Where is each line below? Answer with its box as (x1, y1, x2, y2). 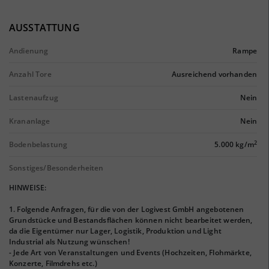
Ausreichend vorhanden (171, 69, 257, 79)
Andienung (9, 46, 49, 56)
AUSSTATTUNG (9, 21, 80, 34)
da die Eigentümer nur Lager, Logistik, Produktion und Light (9, 226, 222, 236)
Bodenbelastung (9, 139, 68, 150)
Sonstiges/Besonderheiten (9, 163, 104, 173)
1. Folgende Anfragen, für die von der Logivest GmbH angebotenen (9, 204, 244, 214)
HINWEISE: (9, 183, 47, 193)
